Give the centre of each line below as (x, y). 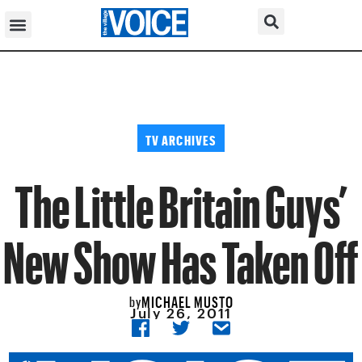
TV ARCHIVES (181, 138)
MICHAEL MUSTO (187, 299)
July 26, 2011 (181, 313)
